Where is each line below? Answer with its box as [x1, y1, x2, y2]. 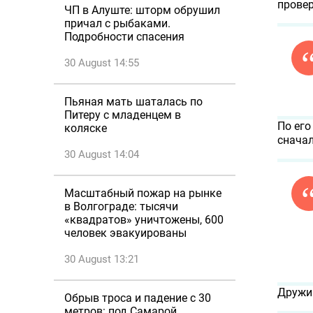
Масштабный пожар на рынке [64, 187, 221, 200]
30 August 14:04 [64, 148, 139, 161]
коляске [64, 122, 107, 135]
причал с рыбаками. [64, 17, 170, 30]
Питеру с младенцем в [64, 108, 181, 122]
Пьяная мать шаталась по [64, 95, 203, 108]
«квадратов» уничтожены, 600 [64, 213, 224, 226]
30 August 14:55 [64, 57, 139, 69]
